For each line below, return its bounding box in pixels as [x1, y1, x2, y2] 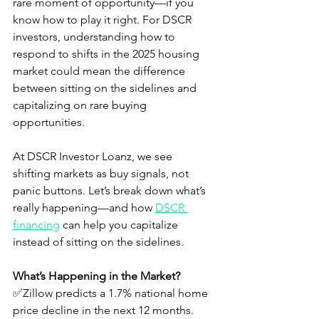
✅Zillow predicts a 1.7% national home [13, 286, 211, 300]
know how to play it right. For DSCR [13, 13, 194, 27]
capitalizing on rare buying [13, 98, 150, 113]
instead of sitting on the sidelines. [13, 235, 184, 249]
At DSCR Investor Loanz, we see [13, 150, 175, 164]
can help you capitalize [60, 218, 181, 232]
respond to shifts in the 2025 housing [13, 47, 202, 61]
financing [13, 218, 60, 232]
